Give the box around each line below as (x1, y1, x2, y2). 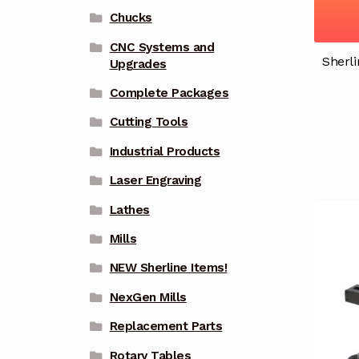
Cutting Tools (109, 115, 188, 130)
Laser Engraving (109, 173, 202, 188)
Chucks (109, 10, 152, 26)
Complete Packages (109, 86, 229, 101)
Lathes (109, 202, 150, 217)
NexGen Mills (109, 289, 187, 305)
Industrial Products (109, 143, 220, 159)
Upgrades (109, 56, 167, 71)
